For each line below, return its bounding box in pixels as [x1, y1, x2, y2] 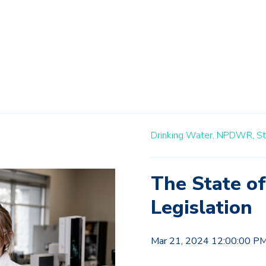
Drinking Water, [151, 129, 214, 142]
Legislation [151, 195, 252, 221]
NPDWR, [217, 129, 254, 142]
